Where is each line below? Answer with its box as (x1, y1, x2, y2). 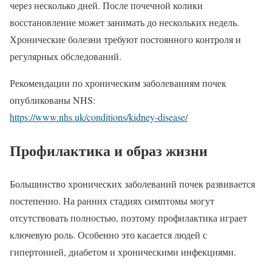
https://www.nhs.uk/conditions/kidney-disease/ (10, 110, 188, 123)
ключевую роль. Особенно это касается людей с (10, 228, 207, 241)
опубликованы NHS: (10, 93, 95, 106)
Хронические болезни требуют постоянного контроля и (10, 32, 241, 46)
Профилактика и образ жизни (10, 139, 208, 161)
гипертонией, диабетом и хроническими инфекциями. (10, 245, 236, 258)
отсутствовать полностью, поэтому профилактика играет (10, 211, 247, 224)
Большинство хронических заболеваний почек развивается (10, 177, 255, 190)
